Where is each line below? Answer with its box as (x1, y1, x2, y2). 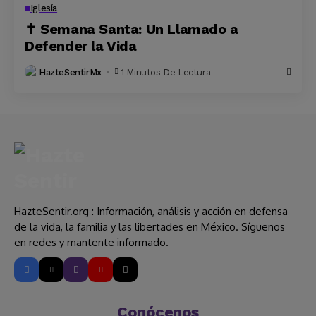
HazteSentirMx (39, 66, 102, 78)
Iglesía (30, 3, 58, 13)
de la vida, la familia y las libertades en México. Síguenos (14, 220, 285, 233)
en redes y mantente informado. (14, 236, 169, 249)
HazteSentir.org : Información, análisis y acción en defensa (14, 205, 288, 218)
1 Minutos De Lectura (121, 66, 211, 78)
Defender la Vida (25, 37, 137, 54)
